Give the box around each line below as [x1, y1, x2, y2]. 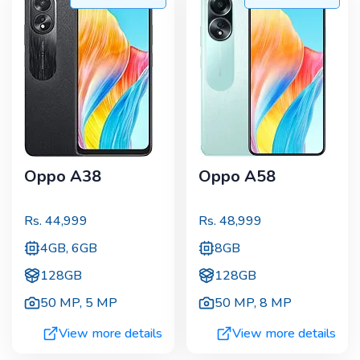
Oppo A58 [198, 165, 276, 187]
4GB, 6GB [40, 239, 97, 258]
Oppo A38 [24, 165, 101, 187]
